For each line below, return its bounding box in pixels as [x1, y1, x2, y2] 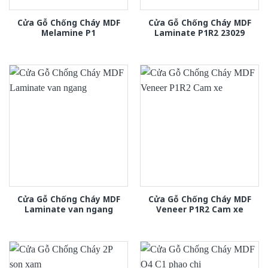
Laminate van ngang [24, 203, 113, 215]
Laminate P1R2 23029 [154, 27, 245, 39]
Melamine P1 [41, 27, 96, 39]
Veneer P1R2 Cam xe [156, 203, 243, 215]
